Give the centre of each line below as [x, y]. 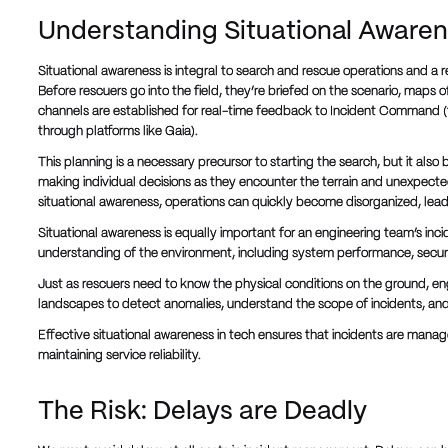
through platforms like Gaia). [117, 131]
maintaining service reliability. [119, 356]
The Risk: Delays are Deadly [202, 412]
